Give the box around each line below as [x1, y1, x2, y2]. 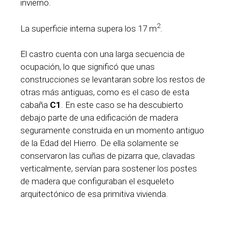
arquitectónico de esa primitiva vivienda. [20, 189, 168, 199]
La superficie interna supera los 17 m [20, 23, 157, 34]
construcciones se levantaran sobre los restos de [20, 74, 205, 85]
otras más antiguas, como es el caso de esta [20, 87, 189, 98]
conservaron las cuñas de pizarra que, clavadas [20, 151, 195, 161]
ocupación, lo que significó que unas [20, 62, 155, 72]
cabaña [20, 100, 50, 110]
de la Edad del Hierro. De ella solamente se [20, 138, 179, 149]
